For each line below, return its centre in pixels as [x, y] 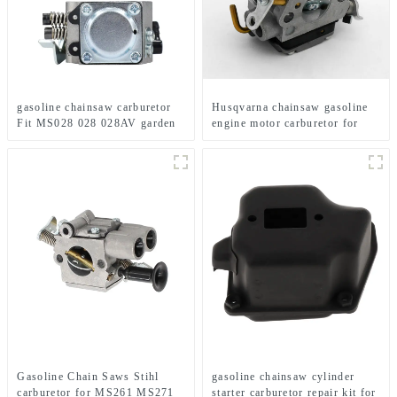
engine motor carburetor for [285, 123]
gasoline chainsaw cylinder [284, 376]
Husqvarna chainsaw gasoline [290, 107]
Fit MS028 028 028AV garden [97, 123]
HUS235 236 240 [258, 139]
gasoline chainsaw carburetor [94, 107]
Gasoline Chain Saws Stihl [88, 376]
